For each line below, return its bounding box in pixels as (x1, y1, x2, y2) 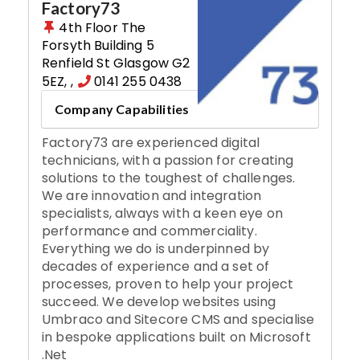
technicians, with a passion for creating (42, 151, 294, 170)
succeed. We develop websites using (42, 292, 276, 312)
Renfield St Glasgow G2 (42, 54, 190, 73)
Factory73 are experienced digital (42, 133, 260, 153)
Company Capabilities (55, 101, 190, 117)
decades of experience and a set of (42, 257, 270, 276)
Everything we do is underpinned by (42, 239, 270, 259)
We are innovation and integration (42, 186, 262, 206)
